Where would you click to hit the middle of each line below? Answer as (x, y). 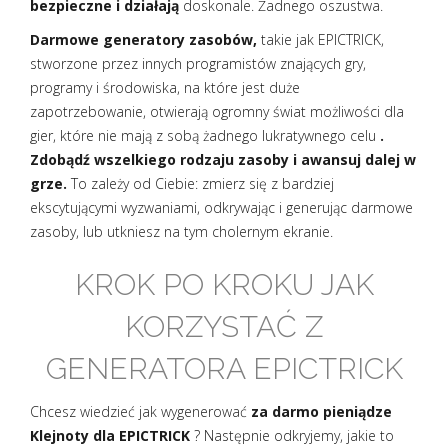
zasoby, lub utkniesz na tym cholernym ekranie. (181, 231)
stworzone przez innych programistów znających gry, (198, 63)
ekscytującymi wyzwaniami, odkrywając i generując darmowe (221, 207)
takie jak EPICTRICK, (320, 39)
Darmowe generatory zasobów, (143, 39)
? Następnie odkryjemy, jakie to (292, 435)
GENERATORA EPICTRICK (224, 368)
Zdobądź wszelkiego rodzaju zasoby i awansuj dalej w (223, 159)
